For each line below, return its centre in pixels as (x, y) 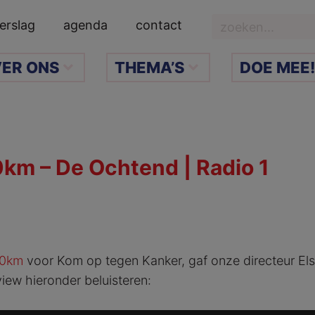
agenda (86, 25)
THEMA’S (149, 67)
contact (159, 25)
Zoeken (232, 23)
